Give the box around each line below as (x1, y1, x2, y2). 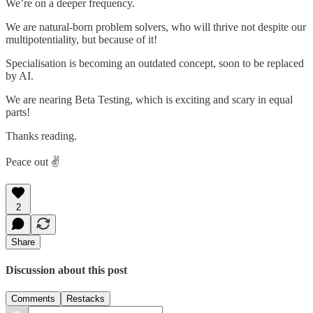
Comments (11, 293, 55, 305)
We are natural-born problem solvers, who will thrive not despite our (6, 20, 306, 33)
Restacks (66, 293, 105, 305)
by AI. (6, 69, 34, 82)
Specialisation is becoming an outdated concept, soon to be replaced (6, 57, 304, 69)
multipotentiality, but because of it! (6, 33, 157, 45)
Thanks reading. (6, 129, 77, 142)
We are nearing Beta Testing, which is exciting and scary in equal (6, 93, 293, 105)
